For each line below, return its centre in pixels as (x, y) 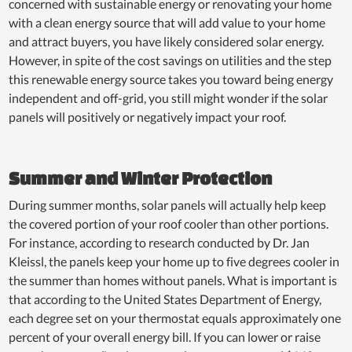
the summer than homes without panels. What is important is (173, 280)
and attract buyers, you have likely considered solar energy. (167, 41)
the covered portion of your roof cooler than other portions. (169, 223)
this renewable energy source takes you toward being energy (171, 79)
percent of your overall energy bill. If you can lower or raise (165, 336)
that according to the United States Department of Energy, (165, 299)
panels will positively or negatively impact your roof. (148, 116)
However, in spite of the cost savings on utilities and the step (170, 60)
